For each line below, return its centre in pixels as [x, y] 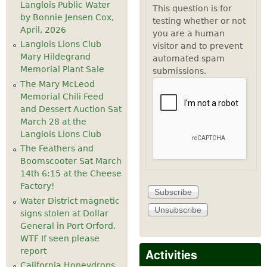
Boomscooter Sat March [71, 161]
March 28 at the [53, 121]
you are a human [188, 34]
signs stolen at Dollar [64, 213]
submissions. [179, 71]
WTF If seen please [60, 238]
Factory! [38, 186]
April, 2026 [43, 30]
